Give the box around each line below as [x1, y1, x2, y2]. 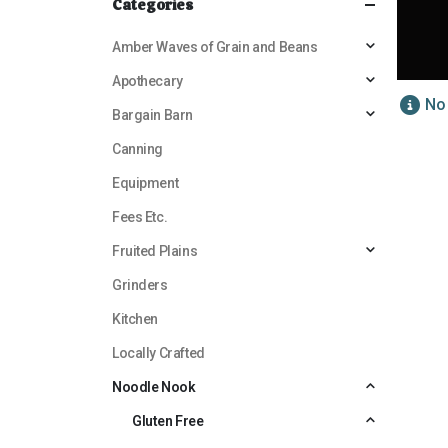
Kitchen [112, 310, 159, 327]
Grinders [112, 276, 168, 293]
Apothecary [112, 72, 183, 89]
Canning [112, 140, 164, 157]
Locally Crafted [112, 344, 205, 361]
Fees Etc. [112, 208, 168, 225]
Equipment [112, 174, 179, 191]
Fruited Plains [112, 242, 198, 259]
